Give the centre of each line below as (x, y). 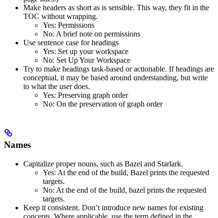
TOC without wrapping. (61, 17)
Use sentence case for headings (71, 43)
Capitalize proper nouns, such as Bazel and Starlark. (103, 163)
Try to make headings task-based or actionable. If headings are (119, 69)
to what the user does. (57, 87)
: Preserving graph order (91, 95)
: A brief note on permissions (96, 34)
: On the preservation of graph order (108, 104)
